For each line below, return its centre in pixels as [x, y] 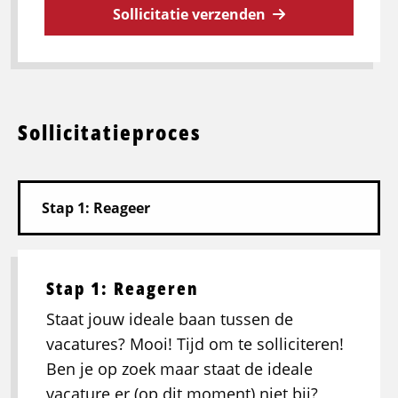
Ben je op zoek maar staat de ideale [179, 369]
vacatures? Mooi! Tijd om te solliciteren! [195, 344]
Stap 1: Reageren [123, 289]
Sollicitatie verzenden [189, 15]
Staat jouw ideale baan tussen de [170, 319]
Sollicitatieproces [110, 132]
